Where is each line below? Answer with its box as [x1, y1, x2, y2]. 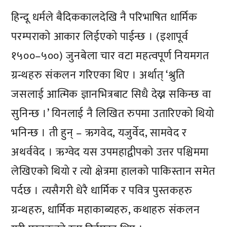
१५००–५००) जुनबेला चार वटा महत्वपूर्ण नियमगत [11, 47, 209, 66]
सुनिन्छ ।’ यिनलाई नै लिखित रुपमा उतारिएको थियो [11, 104, 214, 124]
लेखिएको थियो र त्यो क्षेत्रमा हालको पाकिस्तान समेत [11, 162, 216, 181]
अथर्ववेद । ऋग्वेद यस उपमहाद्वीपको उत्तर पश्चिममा [11, 143, 209, 162]
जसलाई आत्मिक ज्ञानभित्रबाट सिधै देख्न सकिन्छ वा [11, 85, 211, 104]
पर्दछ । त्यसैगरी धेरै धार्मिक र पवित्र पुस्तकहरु [11, 181, 193, 201]
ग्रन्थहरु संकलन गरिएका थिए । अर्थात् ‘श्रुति [11, 66, 185, 85]
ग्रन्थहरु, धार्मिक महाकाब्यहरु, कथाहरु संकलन [11, 201, 200, 220]
